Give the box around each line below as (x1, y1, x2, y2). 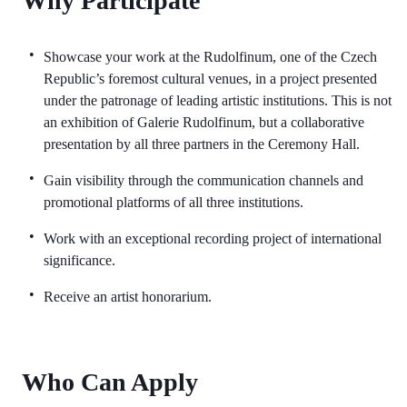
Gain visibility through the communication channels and (44, 172, 363, 188)
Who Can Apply (22, 367, 198, 396)
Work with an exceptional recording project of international (44, 230, 382, 246)
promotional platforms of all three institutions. (44, 194, 303, 210)
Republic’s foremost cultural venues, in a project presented (44, 70, 377, 86)
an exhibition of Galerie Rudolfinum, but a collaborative (44, 114, 364, 130)
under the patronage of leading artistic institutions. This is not (44, 92, 392, 108)
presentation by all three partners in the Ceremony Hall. (44, 135, 360, 152)
